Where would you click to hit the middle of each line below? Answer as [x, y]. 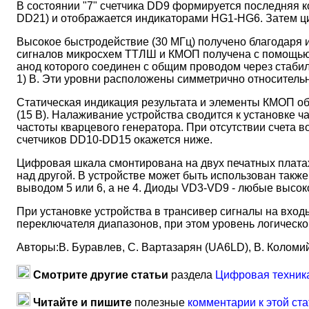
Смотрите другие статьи [101, 275]
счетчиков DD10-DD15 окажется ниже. [114, 140]
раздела [192, 275]
